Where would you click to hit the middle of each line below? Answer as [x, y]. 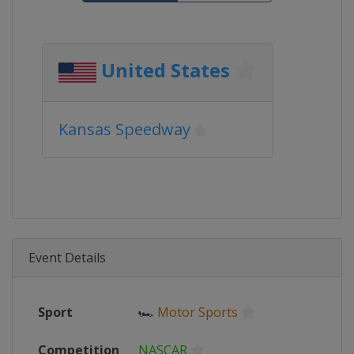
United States [166, 70]
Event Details [67, 258]
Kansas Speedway [124, 129]
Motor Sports [198, 312]
